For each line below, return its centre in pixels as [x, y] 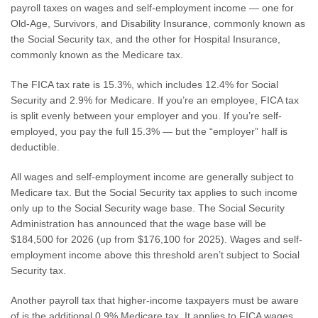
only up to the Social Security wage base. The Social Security [148, 208]
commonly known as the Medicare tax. [97, 55]
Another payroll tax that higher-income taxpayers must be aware [155, 300]
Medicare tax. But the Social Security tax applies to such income [154, 192]
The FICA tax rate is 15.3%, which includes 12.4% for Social [144, 84]
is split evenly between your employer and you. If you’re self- [146, 116]
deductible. [35, 147]
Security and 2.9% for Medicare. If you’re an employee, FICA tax [155, 100]
